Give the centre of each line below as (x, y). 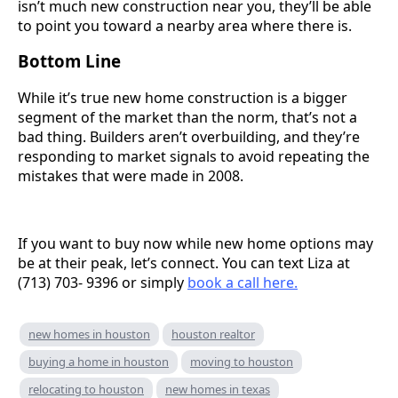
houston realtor (213, 334)
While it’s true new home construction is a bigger (183, 98)
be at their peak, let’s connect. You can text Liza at (184, 263)
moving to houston (242, 362)
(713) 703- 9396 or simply (103, 283)
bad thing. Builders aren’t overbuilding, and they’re (189, 137)
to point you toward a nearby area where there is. (185, 25)
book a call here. (243, 283)
